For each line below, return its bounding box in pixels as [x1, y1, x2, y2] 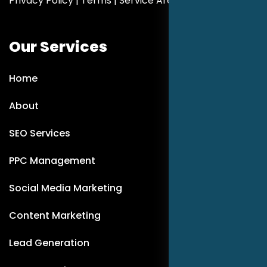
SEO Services [9, 126, 70, 140]
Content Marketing [9, 208, 101, 222]
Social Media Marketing [9, 181, 122, 195]
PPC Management [9, 153, 95, 167]
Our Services [9, 36, 107, 57]
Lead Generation [9, 235, 89, 250]
